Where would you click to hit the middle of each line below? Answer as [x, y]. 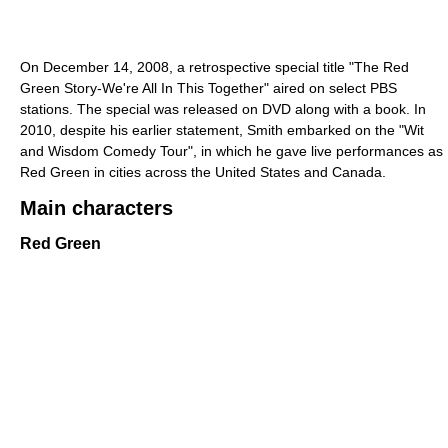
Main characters [96, 207]
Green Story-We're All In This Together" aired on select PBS [208, 87]
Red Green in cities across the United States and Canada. [203, 171]
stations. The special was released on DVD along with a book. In [223, 108]
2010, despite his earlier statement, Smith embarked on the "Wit [222, 129]
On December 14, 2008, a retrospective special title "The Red [214, 66]
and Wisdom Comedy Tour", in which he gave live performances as [231, 150]
